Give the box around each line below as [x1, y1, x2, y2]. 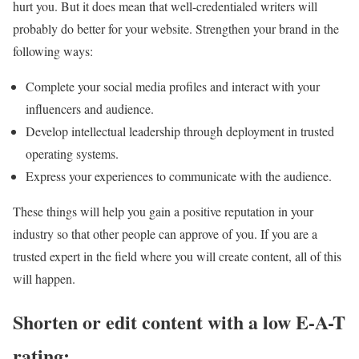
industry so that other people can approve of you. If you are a [13, 224, 317, 242]
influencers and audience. [26, 99, 154, 117]
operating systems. [26, 144, 119, 162]
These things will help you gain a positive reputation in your [13, 202, 313, 220]
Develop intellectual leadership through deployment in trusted [26, 122, 334, 139]
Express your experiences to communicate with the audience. [26, 167, 332, 184]
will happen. [13, 269, 75, 287]
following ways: [13, 42, 93, 59]
